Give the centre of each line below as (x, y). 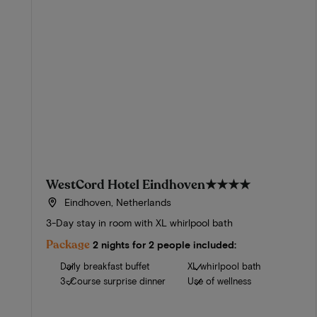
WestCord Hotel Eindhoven (126, 185)
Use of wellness (220, 281)
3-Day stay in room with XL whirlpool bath (139, 223)
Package (68, 245)
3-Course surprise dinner (113, 281)
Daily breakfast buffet (105, 266)
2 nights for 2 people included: (165, 245)
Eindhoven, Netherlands (116, 202)
